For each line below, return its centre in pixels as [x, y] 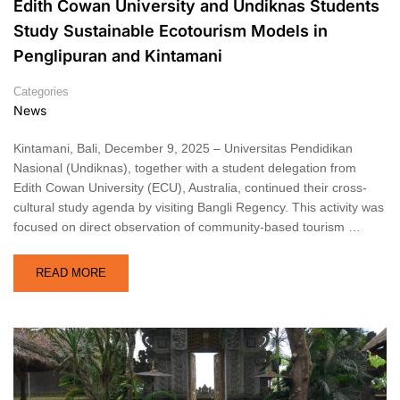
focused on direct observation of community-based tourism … [187, 226]
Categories [41, 91]
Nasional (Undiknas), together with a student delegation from [185, 167]
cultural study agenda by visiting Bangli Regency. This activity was [199, 207]
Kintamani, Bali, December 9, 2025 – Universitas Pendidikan [183, 148]
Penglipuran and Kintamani [118, 55]
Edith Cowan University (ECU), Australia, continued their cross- [190, 187]
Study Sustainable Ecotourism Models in [171, 30]
